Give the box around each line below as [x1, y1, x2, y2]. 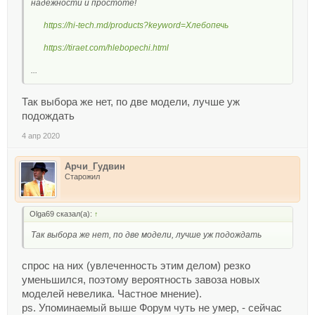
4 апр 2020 [22, 131, 60, 140]
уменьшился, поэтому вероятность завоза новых [22, 274, 260, 286]
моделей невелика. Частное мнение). [22, 288, 202, 300]
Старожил [65, 172, 100, 181]
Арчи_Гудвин [65, 160, 125, 172]
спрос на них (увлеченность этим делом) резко [22, 260, 250, 272]
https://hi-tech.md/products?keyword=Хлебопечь [44, 20, 229, 30]
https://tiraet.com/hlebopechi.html [44, 42, 169, 53]
